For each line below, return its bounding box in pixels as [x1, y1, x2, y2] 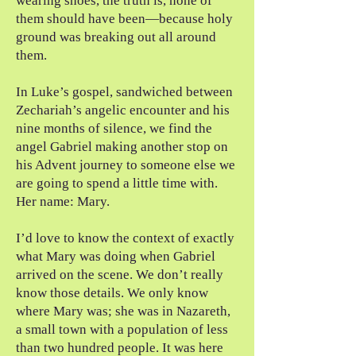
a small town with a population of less [16, 322, 228, 337]
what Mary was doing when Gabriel [16, 249, 215, 264]
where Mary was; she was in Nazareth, [16, 304, 230, 319]
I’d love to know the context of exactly [16, 230, 234, 246]
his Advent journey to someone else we [16, 157, 235, 172]
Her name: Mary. [16, 194, 110, 209]
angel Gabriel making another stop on [16, 139, 228, 154]
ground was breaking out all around [16, 29, 216, 44]
